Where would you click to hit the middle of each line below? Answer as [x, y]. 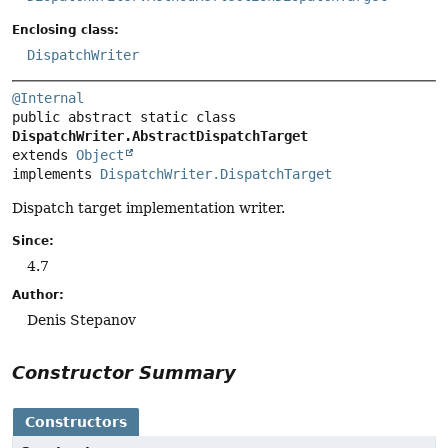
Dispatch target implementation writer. [148, 207]
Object [100, 154]
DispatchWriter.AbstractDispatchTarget [160, 135]
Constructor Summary [124, 373]
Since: [33, 241]
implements [56, 173]
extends [44, 154]
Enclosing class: [65, 29]
